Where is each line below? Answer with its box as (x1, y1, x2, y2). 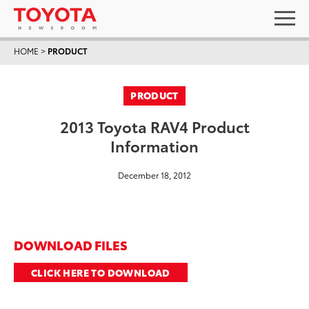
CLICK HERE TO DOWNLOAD (31, 266, 170, 279)
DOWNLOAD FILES (14, 236, 128, 253)
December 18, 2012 (118, 169, 191, 181)
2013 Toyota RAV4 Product (59, 115, 250, 137)
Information (110, 134, 199, 156)
